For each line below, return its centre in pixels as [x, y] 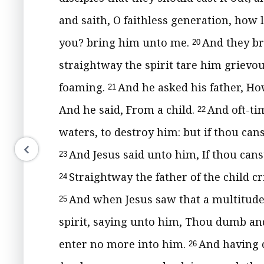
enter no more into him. [124, 244]
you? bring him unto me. [126, 42]
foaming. [83, 87]
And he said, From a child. [128, 110]
